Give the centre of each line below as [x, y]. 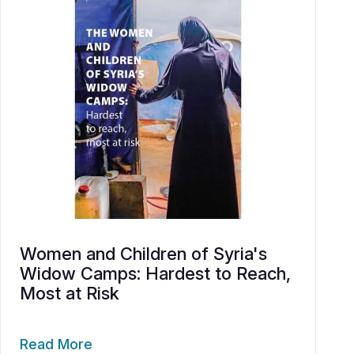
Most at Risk [70, 293]
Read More [56, 344]
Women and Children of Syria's [143, 253]
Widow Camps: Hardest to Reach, [155, 273]
